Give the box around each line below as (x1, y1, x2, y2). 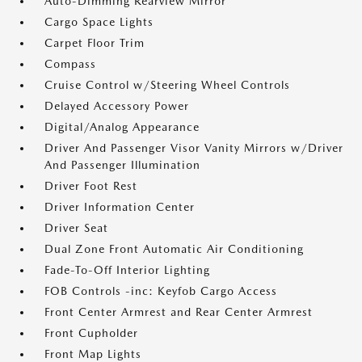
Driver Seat (44, 221, 108, 234)
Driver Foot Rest (44, 179, 137, 192)
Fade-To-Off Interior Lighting (44, 263, 210, 276)
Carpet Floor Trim (44, 36, 145, 49)
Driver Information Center (44, 200, 195, 213)
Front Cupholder (44, 326, 138, 339)
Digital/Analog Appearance (44, 120, 200, 133)
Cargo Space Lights (44, 15, 154, 28)
